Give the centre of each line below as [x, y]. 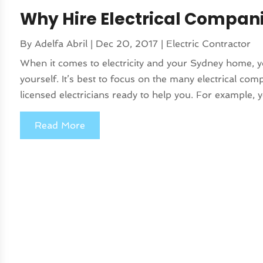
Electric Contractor [209, 44]
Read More [60, 126]
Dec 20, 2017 [127, 44]
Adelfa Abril [61, 44]
